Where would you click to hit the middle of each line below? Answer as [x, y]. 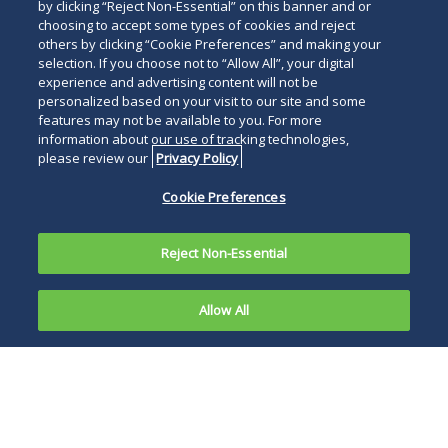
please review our [95, 158]
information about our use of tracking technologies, [194, 139]
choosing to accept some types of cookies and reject [197, 25]
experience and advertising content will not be [178, 82]
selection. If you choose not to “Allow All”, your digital [196, 63]
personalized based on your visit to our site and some [202, 101]
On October [89, 404]
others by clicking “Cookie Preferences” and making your [210, 44]
